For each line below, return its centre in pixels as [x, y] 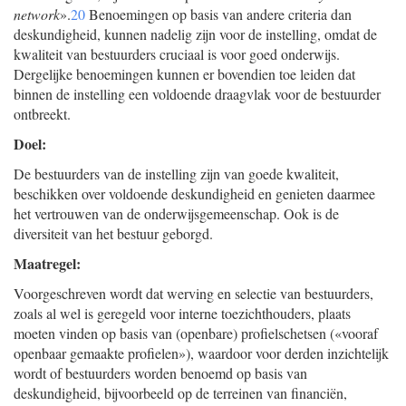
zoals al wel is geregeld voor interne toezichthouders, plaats [182, 313]
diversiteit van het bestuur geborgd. [113, 233]
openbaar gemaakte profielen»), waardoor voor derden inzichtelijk [201, 353]
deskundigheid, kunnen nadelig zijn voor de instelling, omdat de [195, 34]
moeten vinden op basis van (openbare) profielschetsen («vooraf [196, 333]
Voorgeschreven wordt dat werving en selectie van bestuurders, [193, 293]
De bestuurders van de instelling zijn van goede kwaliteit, [176, 174]
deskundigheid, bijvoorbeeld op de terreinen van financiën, [180, 393]
